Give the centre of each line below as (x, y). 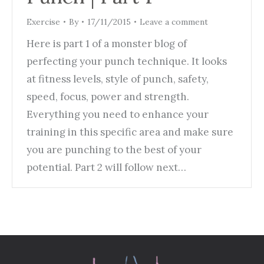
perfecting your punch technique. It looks (127, 61)
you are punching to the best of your (114, 149)
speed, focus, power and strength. (108, 96)
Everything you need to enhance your (118, 114)
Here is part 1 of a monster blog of (107, 43)
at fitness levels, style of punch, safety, (118, 79)
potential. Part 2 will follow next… (106, 167)
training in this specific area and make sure (130, 132)
